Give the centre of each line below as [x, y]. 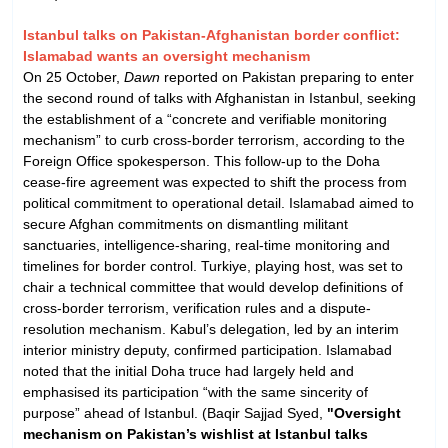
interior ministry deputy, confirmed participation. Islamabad [207, 349]
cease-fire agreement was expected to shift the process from [215, 181]
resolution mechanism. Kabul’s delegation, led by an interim [211, 328]
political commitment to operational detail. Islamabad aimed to [218, 202]
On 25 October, [73, 76]
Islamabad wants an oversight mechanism [166, 55]
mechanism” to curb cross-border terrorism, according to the [214, 139]
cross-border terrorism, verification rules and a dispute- [197, 307]
